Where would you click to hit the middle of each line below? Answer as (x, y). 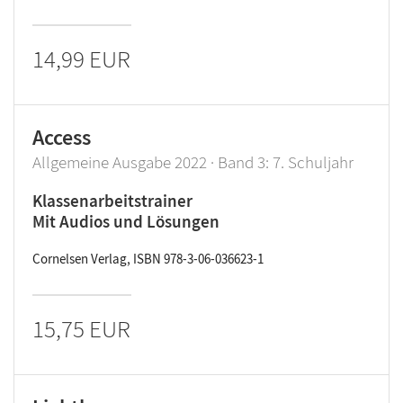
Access (62, 137)
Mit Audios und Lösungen (126, 221)
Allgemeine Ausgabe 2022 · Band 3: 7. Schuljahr (193, 162)
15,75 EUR (81, 328)
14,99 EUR (81, 58)
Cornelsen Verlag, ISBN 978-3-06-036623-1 (148, 259)
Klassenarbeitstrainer (112, 201)
